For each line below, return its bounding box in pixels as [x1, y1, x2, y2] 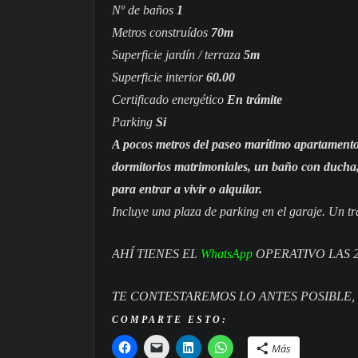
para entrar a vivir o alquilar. [112, 181, 262, 196]
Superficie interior [112, 70, 206, 84]
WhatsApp [201, 246, 253, 261]
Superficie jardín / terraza [112, 47, 244, 62]
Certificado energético [112, 92, 224, 106]
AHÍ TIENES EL [112, 246, 197, 261]
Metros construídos [112, 25, 211, 39]
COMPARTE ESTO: [112, 313, 228, 325]
